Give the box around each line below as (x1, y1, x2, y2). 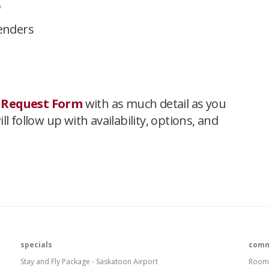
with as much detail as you (82, 95, 226, 112)
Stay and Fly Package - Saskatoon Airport (20, 256, 158, 267)
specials (20, 239, 52, 250)
